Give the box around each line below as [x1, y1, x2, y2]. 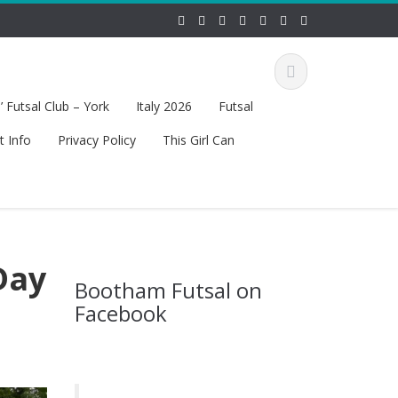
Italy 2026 [135, 98, 192, 115]
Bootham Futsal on [74, 275, 262, 305]
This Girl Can [162, 131, 235, 148]
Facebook [74, 298, 167, 328]
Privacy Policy [57, 131, 136, 148]
